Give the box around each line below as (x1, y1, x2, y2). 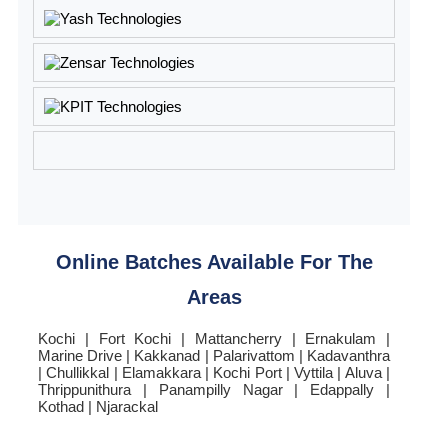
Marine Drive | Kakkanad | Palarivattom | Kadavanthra (38, 346, 390, 364)
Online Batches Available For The (55, 250, 373, 273)
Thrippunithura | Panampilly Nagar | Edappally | (38, 380, 390, 398)
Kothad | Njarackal (38, 397, 158, 415)
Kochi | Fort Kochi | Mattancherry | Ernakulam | (38, 329, 390, 347)
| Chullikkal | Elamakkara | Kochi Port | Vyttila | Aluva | (38, 363, 390, 381)
